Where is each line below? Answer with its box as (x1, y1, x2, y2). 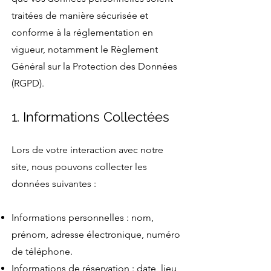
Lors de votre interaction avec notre (11, 143, 163, 155)
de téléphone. (11, 245, 73, 257)
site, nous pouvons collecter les (11, 160, 147, 172)
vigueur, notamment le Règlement (11, 43, 158, 55)
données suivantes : (11, 177, 96, 189)
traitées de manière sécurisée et (11, 9, 148, 21)
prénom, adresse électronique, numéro (11, 228, 180, 240)
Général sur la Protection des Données (11, 60, 177, 72)
